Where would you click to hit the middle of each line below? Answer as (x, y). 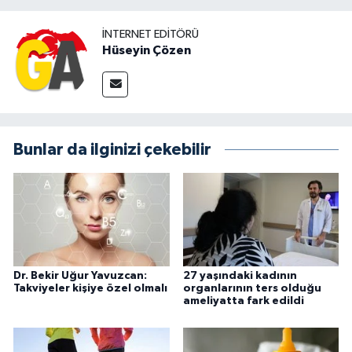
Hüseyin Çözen (147, 51)
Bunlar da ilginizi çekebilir (112, 149)
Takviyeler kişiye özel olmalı (90, 289)
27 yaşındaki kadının (240, 276)
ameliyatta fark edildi (243, 301)
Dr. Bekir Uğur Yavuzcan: (80, 276)
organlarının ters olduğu (252, 289)
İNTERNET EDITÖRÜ (150, 35)
